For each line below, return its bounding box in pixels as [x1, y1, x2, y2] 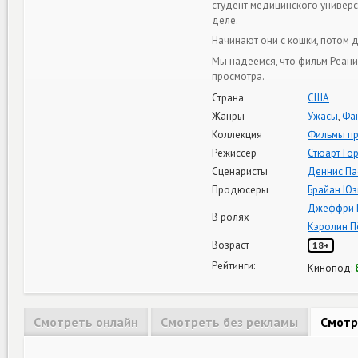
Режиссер [212, 146, 257, 160]
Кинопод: [308, 261, 355, 275]
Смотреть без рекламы [161, 314, 298, 330]
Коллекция [212, 128, 262, 141]
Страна [212, 91, 244, 105]
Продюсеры [212, 183, 268, 197]
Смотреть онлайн [34, 314, 138, 330]
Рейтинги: [212, 259, 255, 272]
